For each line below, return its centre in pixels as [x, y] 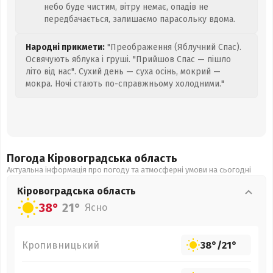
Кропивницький [61, 245]
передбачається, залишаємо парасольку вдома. [140, 19]
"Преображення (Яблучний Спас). [173, 47]
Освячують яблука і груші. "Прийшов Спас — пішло [128, 59]
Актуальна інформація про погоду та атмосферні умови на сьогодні [129, 170]
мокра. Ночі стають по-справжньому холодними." [125, 84]
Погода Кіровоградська [70, 158]
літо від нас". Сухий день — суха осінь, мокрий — [123, 72]
